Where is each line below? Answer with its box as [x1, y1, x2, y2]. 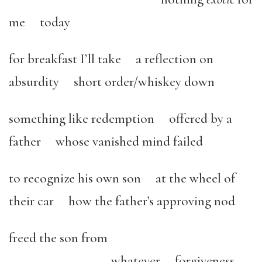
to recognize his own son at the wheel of [9, 170, 235, 187]
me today [9, 14, 73, 30]
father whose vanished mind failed [9, 133, 218, 150]
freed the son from [9, 230, 122, 246]
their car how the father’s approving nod [9, 193, 250, 209]
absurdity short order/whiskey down [9, 74, 229, 90]
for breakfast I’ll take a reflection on [9, 51, 213, 67]
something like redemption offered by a [9, 111, 232, 127]
